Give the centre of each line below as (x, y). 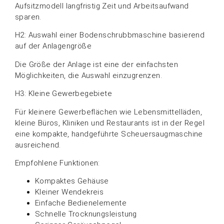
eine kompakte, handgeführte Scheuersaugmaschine (109, 134)
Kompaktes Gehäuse (72, 181)
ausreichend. (38, 145)
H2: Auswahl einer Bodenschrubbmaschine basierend (110, 35)
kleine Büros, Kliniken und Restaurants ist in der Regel (110, 123)
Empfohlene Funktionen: (57, 163)
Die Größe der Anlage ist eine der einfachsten (96, 64)
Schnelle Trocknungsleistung (86, 214)
